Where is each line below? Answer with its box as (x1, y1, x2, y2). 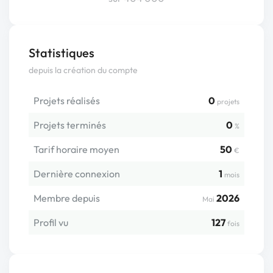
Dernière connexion (34, 167, 120, 180)
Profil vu (34, 216, 68, 229)
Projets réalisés (34, 94, 100, 107)
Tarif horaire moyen (34, 143, 119, 155)
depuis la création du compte (29, 64, 138, 76)
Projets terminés (34, 118, 106, 131)
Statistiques (29, 44, 94, 60)
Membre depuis (34, 191, 100, 204)
